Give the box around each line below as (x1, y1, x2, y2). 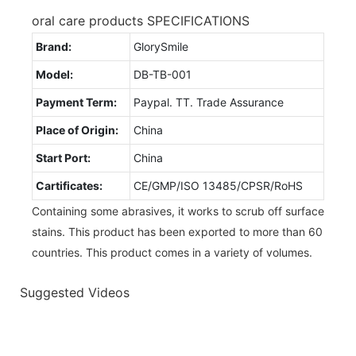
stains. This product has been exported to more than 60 (32, 224, 323, 238)
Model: (36, 67, 73, 81)
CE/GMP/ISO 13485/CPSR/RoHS (133, 178, 303, 192)
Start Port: (36, 150, 91, 164)
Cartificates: (36, 178, 103, 192)
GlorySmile (133, 39, 188, 53)
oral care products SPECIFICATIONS (32, 12, 250, 29)
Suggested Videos (20, 284, 130, 301)
